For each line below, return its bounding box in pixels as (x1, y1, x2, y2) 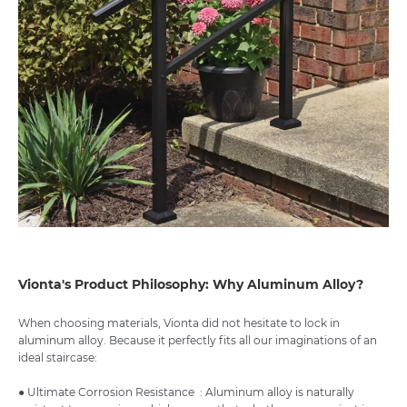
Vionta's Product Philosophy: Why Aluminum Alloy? (18, 276, 363, 293)
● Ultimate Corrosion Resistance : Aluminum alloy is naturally (18, 385, 354, 400)
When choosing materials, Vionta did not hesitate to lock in (18, 316, 340, 331)
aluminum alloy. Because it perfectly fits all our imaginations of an (18, 333, 377, 348)
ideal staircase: (18, 351, 97, 365)
